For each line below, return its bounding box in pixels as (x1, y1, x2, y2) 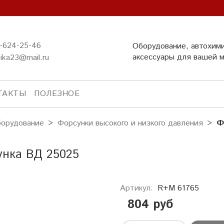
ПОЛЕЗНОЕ (34, 87, 79, 99)
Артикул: (119, 182, 153, 194)
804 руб (127, 195, 173, 213)
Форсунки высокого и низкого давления (57, 117, 203, 129)
